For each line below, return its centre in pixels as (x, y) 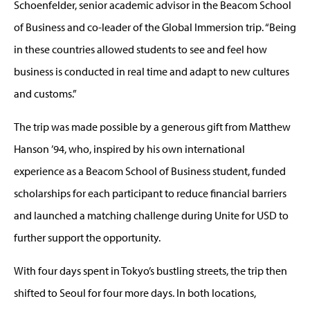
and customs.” (45, 93)
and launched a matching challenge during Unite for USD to (151, 215)
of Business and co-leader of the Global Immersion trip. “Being (155, 27)
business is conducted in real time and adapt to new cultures (152, 71)
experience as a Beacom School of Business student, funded (150, 171)
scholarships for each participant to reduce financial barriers (150, 193)
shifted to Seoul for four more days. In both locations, (135, 292)
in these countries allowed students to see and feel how (140, 49)
